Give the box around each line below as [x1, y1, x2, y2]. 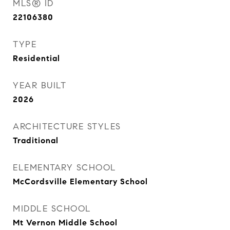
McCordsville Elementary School [13, 177, 148, 186]
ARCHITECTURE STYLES [13, 121, 121, 132]
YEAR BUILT [13, 80, 66, 91]
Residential [13, 53, 60, 63]
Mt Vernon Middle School [13, 218, 118, 227]
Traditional [13, 136, 59, 145]
